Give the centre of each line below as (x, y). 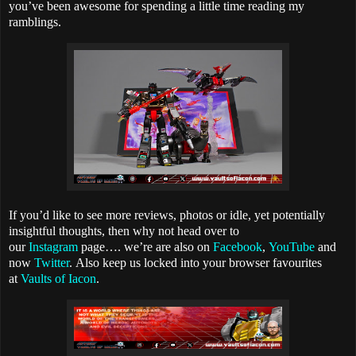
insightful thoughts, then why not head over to (124, 231)
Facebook (238, 247)
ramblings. (35, 22)
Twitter (52, 263)
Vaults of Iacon (58, 279)
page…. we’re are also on (145, 247)
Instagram (53, 247)
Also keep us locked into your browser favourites (199, 263)
